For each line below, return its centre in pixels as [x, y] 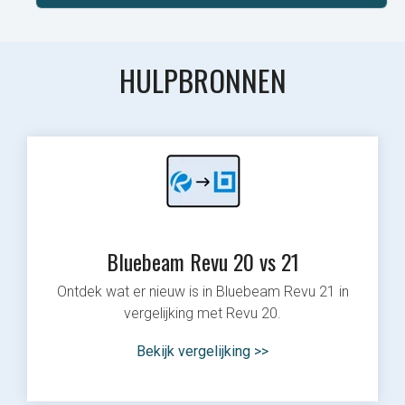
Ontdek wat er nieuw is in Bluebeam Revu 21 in [202, 291]
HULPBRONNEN [202, 80]
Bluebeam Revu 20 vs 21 [202, 261]
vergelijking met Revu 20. [202, 313]
